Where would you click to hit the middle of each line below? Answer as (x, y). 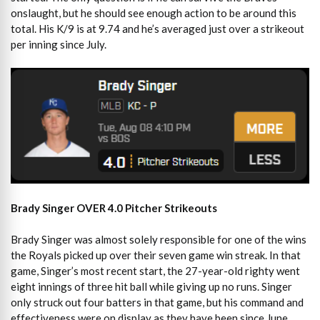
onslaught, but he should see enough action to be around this (154, 12)
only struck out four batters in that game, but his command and (157, 302)
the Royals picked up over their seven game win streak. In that (156, 255)
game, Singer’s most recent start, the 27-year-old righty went (155, 271)
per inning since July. (59, 44)
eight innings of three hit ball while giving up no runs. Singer (151, 287)
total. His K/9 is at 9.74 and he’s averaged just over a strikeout (157, 28)
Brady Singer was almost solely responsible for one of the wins (159, 240)
